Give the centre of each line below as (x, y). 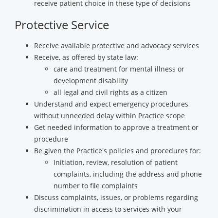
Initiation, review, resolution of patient (116, 162)
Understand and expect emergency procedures (111, 104)
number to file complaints (96, 186)
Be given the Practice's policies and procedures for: (118, 151)
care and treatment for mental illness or (119, 69)
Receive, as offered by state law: (86, 57)
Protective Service (62, 25)
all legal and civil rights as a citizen (110, 92)
